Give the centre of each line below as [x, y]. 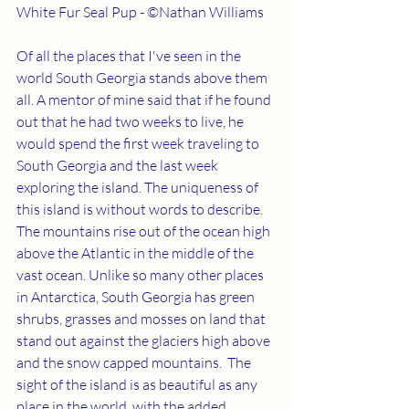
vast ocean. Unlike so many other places [142, 274]
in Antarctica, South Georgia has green [137, 296]
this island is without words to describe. [141, 209]
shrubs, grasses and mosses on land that [142, 318]
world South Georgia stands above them [143, 77]
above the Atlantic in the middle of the [136, 252]
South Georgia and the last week [119, 165]
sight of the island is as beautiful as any [138, 384]
